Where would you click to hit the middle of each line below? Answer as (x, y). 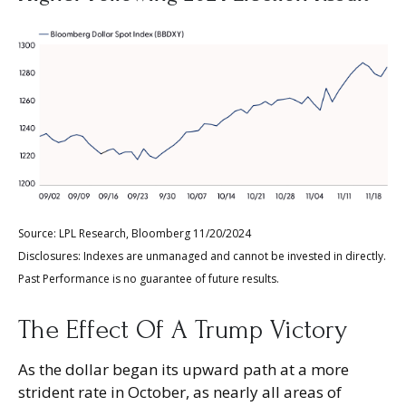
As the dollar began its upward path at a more (184, 370)
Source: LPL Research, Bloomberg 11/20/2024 (135, 234)
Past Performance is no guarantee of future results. (149, 279)
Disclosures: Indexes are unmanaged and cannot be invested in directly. (202, 256)
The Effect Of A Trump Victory (183, 330)
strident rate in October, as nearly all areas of (180, 392)
